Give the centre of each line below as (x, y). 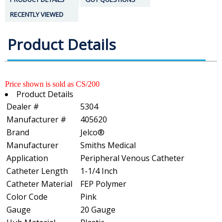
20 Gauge (98, 210)
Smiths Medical (108, 145)
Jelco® (92, 133)
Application (27, 158)
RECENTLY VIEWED (37, 15)
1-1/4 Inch (99, 171)
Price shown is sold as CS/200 (52, 84)
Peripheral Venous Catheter (132, 158)
